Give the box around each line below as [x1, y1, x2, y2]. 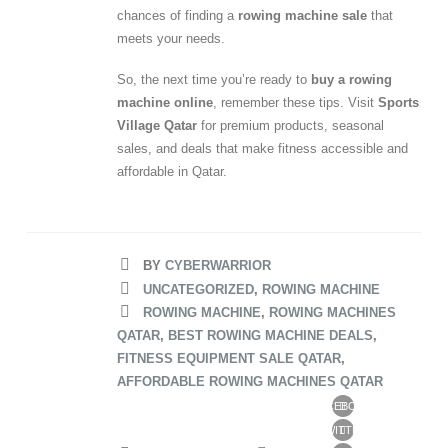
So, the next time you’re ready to [116, 72, 311, 88]
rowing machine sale [237, 7, 367, 23]
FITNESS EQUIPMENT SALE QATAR [116, 351, 341, 367]
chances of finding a [116, 7, 238, 23]
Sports [377, 95, 419, 111]
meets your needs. [116, 30, 225, 46]
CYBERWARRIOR [164, 258, 271, 274]
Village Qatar [116, 118, 197, 134]
